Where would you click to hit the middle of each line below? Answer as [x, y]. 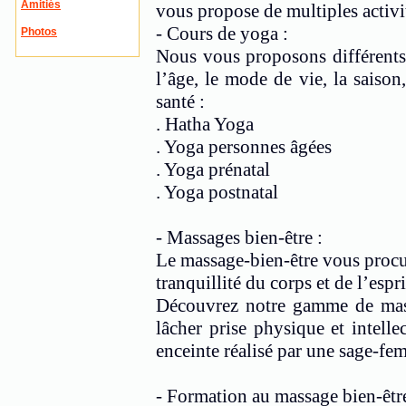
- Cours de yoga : [222, 34]
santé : [180, 101]
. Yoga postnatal [217, 192]
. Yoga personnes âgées [244, 147]
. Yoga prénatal [213, 169]
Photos [39, 32]
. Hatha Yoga [205, 124]
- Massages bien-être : [239, 237]
